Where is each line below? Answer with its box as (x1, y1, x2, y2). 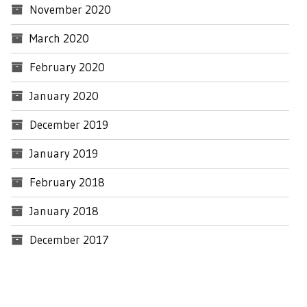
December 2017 (29, 232, 109, 247)
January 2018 (29, 204, 99, 219)
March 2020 (29, 31, 89, 46)
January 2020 (29, 88, 99, 103)
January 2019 (29, 146, 98, 161)
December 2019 (29, 117, 108, 132)
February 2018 (29, 175, 105, 190)
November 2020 (29, 2, 111, 17)
